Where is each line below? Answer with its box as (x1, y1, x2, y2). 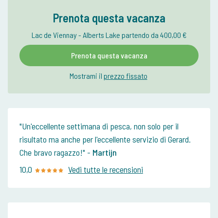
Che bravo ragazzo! (19, 147, 83, 158)
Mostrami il (69, 71, 102, 81)
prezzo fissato (103, 71, 147, 81)
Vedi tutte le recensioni (68, 164, 143, 175)
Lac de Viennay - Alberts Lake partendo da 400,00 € (31, 30, 187, 40)
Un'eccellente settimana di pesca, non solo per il (22, 121, 179, 132)
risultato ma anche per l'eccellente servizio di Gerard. (19, 134, 191, 145)
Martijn (92, 147, 117, 158)
